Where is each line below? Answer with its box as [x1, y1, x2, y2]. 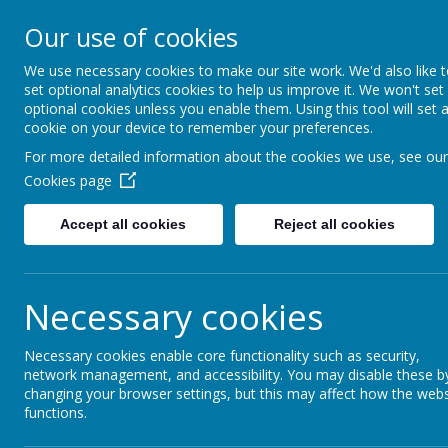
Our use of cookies [24, 20, 238, 54]
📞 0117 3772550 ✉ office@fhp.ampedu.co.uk [78, 50, 438, 67]
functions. [24, 403, 87, 422]
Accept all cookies [60, 216, 187, 232]
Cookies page [24, 171, 112, 190]
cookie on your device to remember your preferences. [24, 118, 373, 137]
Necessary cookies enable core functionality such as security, [24, 346, 420, 365]
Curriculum [128, 130, 199, 148]
